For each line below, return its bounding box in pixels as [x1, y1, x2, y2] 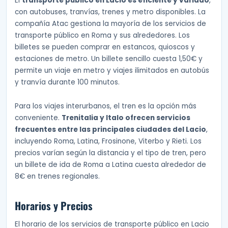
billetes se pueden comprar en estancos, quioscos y [15, 42, 195, 52]
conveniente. [15, 113, 62, 123]
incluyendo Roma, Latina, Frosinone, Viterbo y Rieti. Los [15, 136, 202, 146]
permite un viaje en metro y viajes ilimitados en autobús [15, 66, 209, 76]
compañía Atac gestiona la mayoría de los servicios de [15, 19, 206, 29]
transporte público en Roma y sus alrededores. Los [15, 31, 190, 41]
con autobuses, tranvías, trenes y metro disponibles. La [15, 7, 206, 17]
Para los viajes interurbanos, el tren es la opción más [15, 101, 196, 111]
